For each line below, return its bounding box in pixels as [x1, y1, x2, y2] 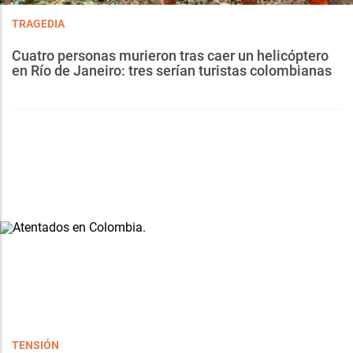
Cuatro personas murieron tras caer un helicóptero [12, 46, 329, 64]
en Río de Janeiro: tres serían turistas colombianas [12, 61, 332, 79]
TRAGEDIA [12, 17, 65, 30]
